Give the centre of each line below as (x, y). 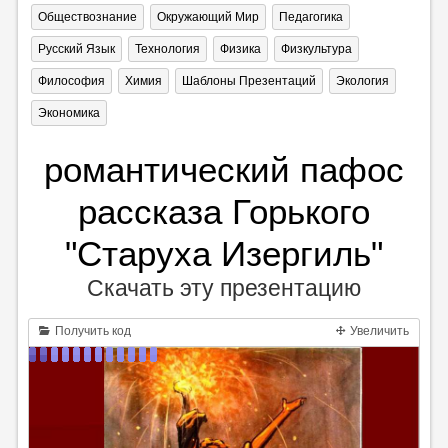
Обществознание (87, 17)
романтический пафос (224, 170)
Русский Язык (76, 49)
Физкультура (316, 49)
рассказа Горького (224, 212)
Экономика (68, 113)
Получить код (91, 331)
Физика (240, 49)
